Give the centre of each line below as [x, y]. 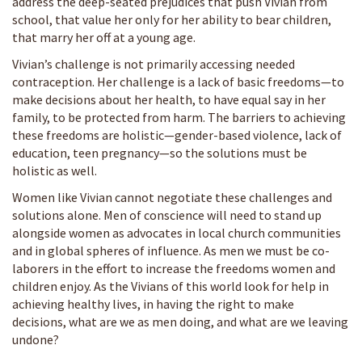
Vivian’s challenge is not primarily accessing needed [154, 63]
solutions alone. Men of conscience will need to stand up [167, 215]
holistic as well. [55, 170]
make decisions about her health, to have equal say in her [169, 99]
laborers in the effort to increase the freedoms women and [174, 268]
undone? [36, 339]
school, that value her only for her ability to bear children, [172, 19]
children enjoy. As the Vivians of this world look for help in [170, 286]
